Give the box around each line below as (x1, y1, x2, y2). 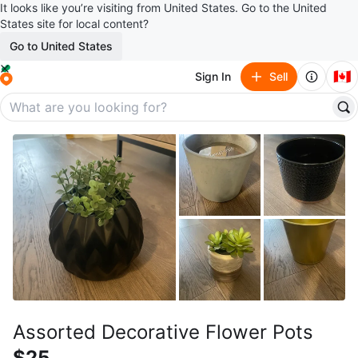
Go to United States (10, 39, 113, 53)
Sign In (195, 70, 231, 83)
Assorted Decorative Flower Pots (13, 320, 313, 344)
